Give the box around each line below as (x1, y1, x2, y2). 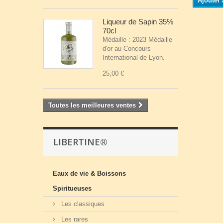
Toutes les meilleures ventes (48, 102, 136, 109)
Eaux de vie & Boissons (53, 170, 126, 177)
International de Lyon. (103, 54, 167, 61)
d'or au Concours (103, 45, 151, 52)
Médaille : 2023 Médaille (103, 36, 172, 43)
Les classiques (59, 200, 105, 208)
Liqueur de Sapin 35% (103, 17, 173, 26)
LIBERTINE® (53, 136, 108, 148)
